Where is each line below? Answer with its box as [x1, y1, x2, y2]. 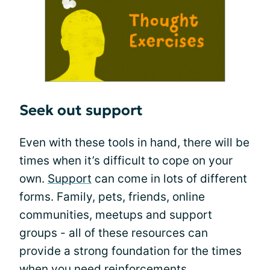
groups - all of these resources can [19, 226, 208, 240]
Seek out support [19, 101, 143, 120]
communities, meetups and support [19, 208, 212, 222]
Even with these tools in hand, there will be [19, 136, 250, 150]
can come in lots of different [92, 172, 247, 186]
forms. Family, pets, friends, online [19, 190, 205, 204]
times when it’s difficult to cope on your [19, 154, 233, 168]
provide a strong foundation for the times [19, 244, 242, 259]
